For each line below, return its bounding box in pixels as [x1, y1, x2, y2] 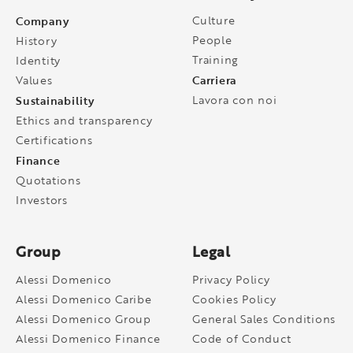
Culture [192, 12, 236, 28]
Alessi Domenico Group [16, 310, 151, 326]
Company [16, 12, 69, 28]
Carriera [192, 71, 236, 87]
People [192, 32, 232, 47]
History [16, 32, 58, 48]
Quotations [16, 172, 81, 188]
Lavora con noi [192, 91, 277, 107]
